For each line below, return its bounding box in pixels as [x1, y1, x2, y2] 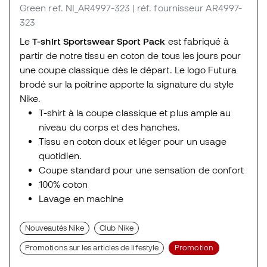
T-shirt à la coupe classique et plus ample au [39, 107, 231, 118]
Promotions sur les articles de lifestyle [25, 243, 159, 252]
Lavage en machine [39, 193, 124, 204]
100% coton [39, 178, 88, 190]
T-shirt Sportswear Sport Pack [32, 35, 166, 46]
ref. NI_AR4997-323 [48, 2, 130, 13]
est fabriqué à [165, 35, 229, 46]
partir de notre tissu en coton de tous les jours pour [20, 49, 241, 61]
